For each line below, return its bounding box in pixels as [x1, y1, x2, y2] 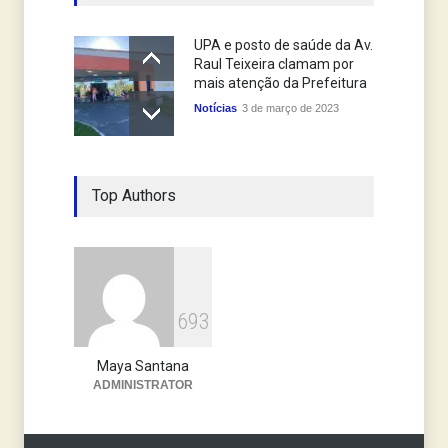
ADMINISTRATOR [93, 378, 193, 393]
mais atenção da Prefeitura [194, 75, 367, 92]
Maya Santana [97, 358, 189, 375]
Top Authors [92, 186, 176, 206]
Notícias [194, 102, 237, 115]
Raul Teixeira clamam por [194, 56, 354, 73]
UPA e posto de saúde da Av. [194, 37, 373, 54]
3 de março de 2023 [242, 102, 339, 115]
